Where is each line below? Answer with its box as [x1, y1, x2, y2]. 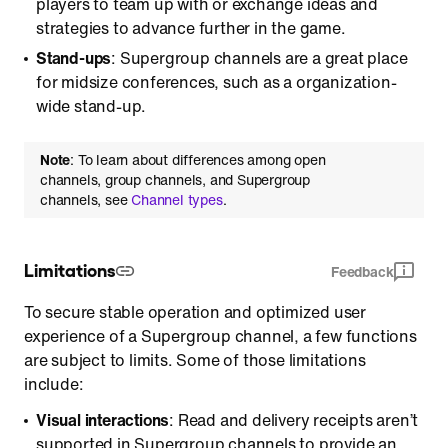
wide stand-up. [36, 94, 147, 118]
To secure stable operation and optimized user [24, 300, 366, 324]
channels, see [40, 189, 132, 210]
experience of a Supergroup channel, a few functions [24, 324, 417, 348]
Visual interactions [36, 408, 170, 432]
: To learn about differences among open [70, 149, 326, 170]
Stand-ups [36, 46, 112, 70]
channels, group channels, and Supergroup [40, 169, 311, 190]
